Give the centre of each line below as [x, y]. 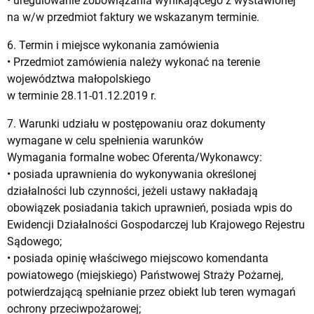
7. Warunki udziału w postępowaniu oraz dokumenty [136, 123]
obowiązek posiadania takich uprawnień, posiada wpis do [150, 207]
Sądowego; [34, 241]
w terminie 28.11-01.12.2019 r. [82, 95]
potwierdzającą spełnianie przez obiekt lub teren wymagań [151, 292]
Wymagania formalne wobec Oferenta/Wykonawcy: [135, 157]
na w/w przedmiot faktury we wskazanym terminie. [133, 17]
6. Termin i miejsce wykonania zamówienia [113, 45]
